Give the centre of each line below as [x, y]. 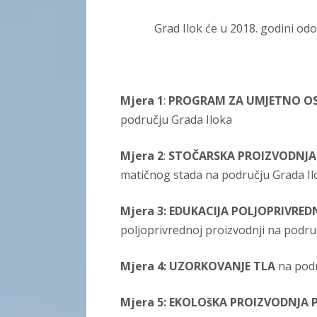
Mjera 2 [142, 156]
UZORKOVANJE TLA [222, 266]
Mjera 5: [143, 302]
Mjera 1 [142, 101]
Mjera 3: [145, 211]
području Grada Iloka [176, 120]
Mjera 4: [145, 266]
